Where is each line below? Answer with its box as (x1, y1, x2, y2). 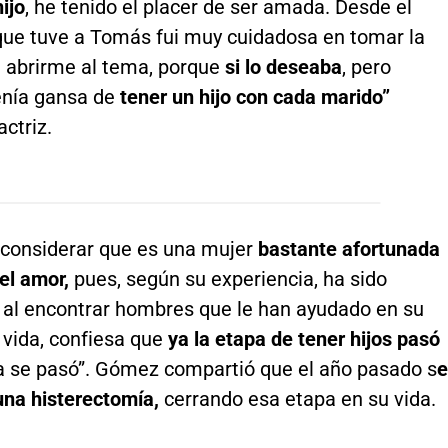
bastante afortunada (252, 236, 440, 261)
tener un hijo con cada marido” (119, 84, 390, 109)
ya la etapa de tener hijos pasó (167, 326, 440, 351)
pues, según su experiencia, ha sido (68, 266, 387, 291)
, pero (341, 54, 391, 79)
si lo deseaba (219, 54, 342, 79)
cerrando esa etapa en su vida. (158, 386, 436, 411)
